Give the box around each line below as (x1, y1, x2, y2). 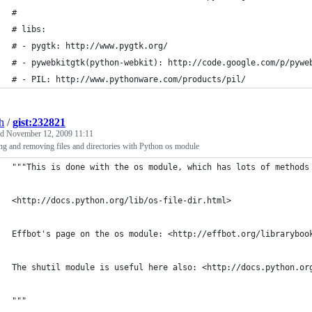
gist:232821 (13, 116, 65, 128)
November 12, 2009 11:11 (6, 129, 93, 139)
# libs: (12, 24, 46, 34)
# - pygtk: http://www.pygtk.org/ (12, 41, 168, 51)
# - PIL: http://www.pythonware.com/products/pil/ (12, 75, 246, 84)
